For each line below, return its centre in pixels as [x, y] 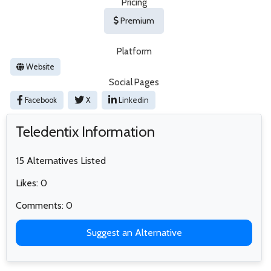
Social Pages [134, 82]
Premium [136, 20]
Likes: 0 [31, 183]
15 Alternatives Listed [61, 160]
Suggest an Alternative [134, 232]
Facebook [40, 100]
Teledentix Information [85, 131]
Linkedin [133, 100]
